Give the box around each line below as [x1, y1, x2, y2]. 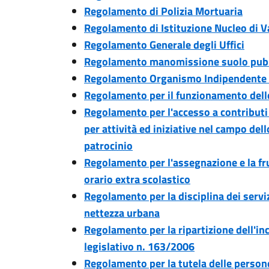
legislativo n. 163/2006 [84, 238, 195, 255]
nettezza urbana [84, 205, 160, 221]
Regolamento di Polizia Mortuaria [84, 3, 243, 19]
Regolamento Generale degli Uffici [84, 37, 244, 53]
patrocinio [84, 138, 133, 154]
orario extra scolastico [84, 171, 190, 187]
